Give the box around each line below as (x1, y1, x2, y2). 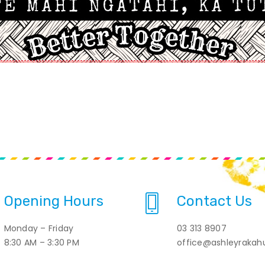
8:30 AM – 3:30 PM (4, 236, 79, 248)
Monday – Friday (4, 222, 74, 234)
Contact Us (177, 192, 252, 209)
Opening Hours (4, 192, 104, 209)
